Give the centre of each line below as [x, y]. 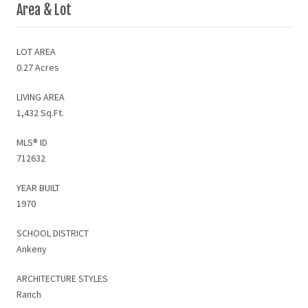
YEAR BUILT [38, 187]
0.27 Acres [38, 67]
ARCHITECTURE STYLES [62, 278]
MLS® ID [32, 142]
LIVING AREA [41, 97]
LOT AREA [36, 51]
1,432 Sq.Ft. [40, 112]
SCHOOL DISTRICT [53, 233]
